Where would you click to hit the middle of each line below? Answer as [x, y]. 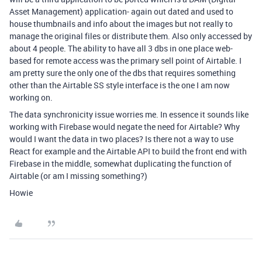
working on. [31, 97]
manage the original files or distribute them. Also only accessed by [131, 36]
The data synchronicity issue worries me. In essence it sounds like [129, 114]
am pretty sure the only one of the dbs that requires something [123, 73]
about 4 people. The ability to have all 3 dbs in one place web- [121, 48]
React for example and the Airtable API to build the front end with [128, 151]
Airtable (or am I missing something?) [78, 176]
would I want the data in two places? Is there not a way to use [121, 139]
